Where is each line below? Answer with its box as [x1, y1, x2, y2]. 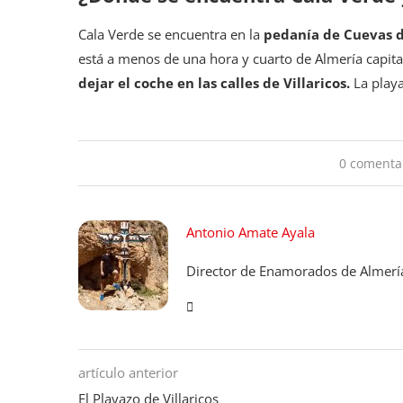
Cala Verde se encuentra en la [78, 25, 264, 44]
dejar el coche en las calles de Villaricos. [78, 74, 350, 93]
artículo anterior [78, 363, 178, 382]
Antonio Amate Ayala [186, 223, 315, 242]
